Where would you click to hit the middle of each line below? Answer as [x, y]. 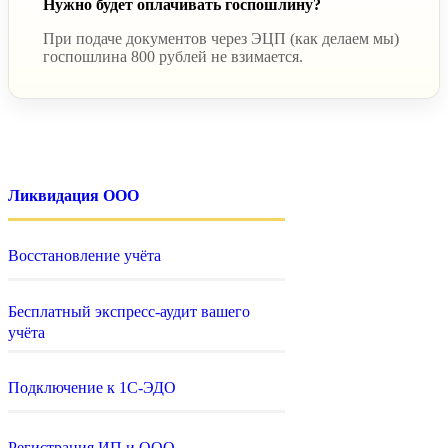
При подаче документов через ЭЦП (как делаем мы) [221, 38]
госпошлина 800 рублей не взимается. [173, 56]
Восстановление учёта [84, 256]
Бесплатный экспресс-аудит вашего [129, 311]
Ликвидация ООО [73, 196]
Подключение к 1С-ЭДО [92, 388]
